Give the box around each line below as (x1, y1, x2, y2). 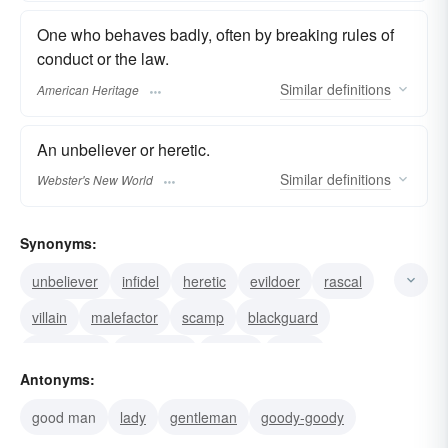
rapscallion (32, 342, 100, 363)
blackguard (248, 306, 318, 327)
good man (32, 406, 96, 427)
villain (32, 306, 67, 327)
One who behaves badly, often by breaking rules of (37, 23, 394, 47)
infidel (122, 270, 159, 291)
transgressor (32, 378, 112, 399)
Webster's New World (37, 170, 153, 188)
